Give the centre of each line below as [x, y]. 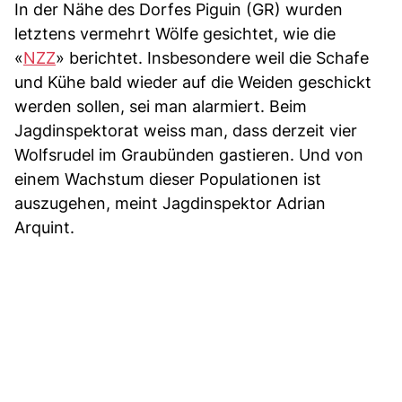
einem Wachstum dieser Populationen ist [168, 179]
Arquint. [44, 227]
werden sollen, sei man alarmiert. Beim [161, 106]
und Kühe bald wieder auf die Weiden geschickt [193, 82]
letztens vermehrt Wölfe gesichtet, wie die [175, 33]
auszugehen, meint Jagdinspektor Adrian [170, 203]
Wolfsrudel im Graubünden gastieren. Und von [189, 154]
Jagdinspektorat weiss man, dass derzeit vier [186, 130]
